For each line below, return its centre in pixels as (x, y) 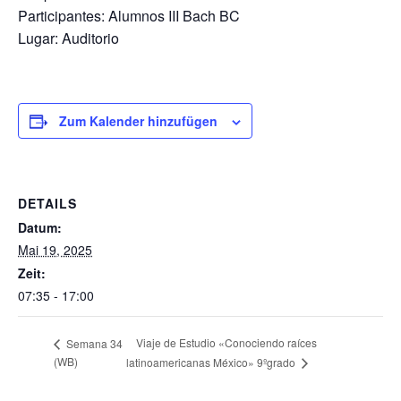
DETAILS (47, 203)
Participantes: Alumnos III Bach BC (129, 16)
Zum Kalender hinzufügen (138, 121)
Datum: (40, 227)
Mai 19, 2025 (55, 250)
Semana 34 (93, 343)
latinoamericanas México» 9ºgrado (212, 363)
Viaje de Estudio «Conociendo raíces (226, 343)
